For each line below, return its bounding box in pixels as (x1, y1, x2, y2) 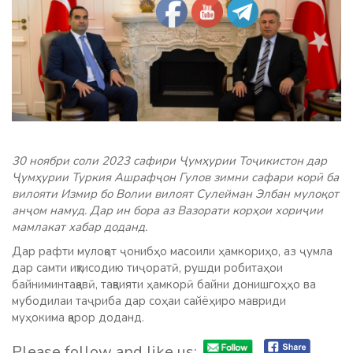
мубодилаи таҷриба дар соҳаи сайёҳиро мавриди (12, 293, 286, 310)
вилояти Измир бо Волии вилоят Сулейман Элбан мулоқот (12, 186, 339, 203)
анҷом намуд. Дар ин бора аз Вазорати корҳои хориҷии (12, 203, 323, 219)
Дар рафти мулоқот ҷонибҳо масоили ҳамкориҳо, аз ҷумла (12, 243, 333, 260)
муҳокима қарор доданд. (12, 310, 144, 326)
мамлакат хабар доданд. (12, 219, 147, 236)
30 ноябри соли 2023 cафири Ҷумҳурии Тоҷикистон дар (12, 153, 327, 169)
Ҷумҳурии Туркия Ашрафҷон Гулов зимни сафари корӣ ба (12, 169, 339, 186)
